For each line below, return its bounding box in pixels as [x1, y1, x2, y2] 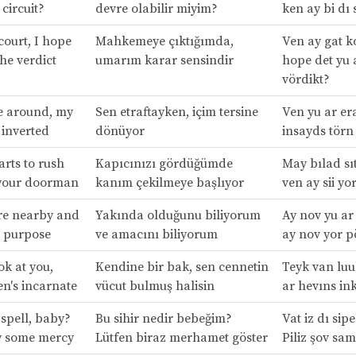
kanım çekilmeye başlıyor [95, 175, 244, 192]
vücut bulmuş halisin [95, 278, 215, 295]
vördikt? [281, 72, 330, 88]
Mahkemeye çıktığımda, [95, 33, 234, 50]
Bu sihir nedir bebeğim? [95, 311, 232, 327]
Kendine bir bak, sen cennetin [95, 259, 269, 276]
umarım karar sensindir [95, 52, 234, 69]
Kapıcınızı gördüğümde [95, 156, 233, 172]
